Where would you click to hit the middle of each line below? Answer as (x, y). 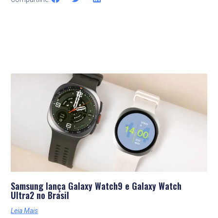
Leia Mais (25, 210)
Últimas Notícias (109, 91)
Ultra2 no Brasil (40, 195)
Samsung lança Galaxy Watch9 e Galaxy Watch (96, 186)
